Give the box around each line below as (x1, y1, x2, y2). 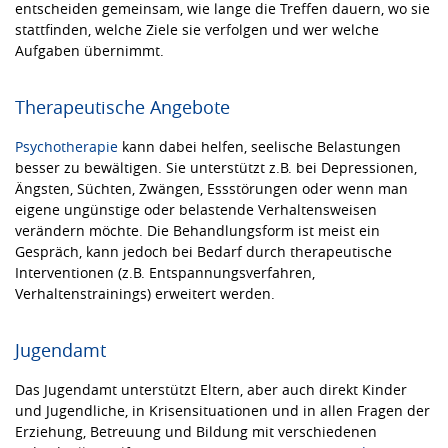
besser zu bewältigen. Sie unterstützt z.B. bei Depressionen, (15, 157, 417, 177)
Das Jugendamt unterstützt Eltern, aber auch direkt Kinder (15, 379, 407, 399)
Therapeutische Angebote (15, 94, 230, 119)
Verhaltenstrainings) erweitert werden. (15, 283, 275, 303)
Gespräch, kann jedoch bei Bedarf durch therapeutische (15, 241, 392, 261)
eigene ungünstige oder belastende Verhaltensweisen (15, 199, 377, 219)
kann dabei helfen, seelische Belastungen (118, 136, 401, 156)
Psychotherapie (15, 136, 118, 156)
